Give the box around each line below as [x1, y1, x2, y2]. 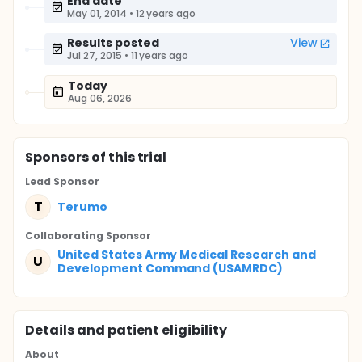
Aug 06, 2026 [68, 91, 132, 105]
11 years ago [130, 48, 189, 62]
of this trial [88, 148, 167, 166]
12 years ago [135, 6, 196, 20]
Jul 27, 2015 [67, 48, 122, 62]
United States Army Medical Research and [57, 246, 316, 263]
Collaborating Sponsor [25, 229, 152, 242]
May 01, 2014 [67, 6, 127, 20]
